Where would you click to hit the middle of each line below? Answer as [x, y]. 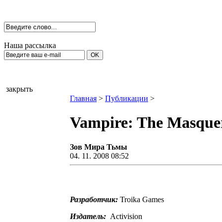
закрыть [19, 89]
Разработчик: [94, 199]
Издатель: [88, 216]
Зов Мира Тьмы [100, 147]
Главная [83, 98]
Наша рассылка [30, 45]
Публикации [127, 98]
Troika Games [141, 199]
